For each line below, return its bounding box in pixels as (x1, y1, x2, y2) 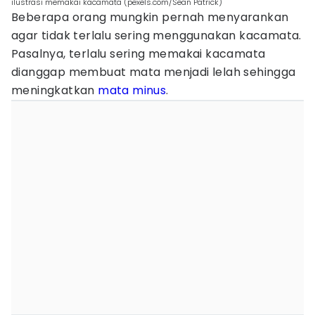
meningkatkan (11, 82, 98, 98)
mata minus (98, 82, 167, 98)
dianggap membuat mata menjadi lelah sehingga (11, 64, 296, 80)
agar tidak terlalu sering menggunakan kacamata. (11, 27, 302, 44)
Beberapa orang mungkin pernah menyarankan (11, 9, 289, 25)
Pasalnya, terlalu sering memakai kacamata (11, 46, 266, 62)
